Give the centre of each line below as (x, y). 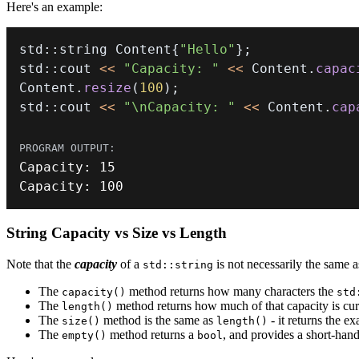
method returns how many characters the (231, 291)
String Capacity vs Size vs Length (117, 232)
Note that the (40, 264)
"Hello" (208, 50)
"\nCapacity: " (179, 107)
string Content (115, 50)
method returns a (152, 334)
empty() (84, 335)
